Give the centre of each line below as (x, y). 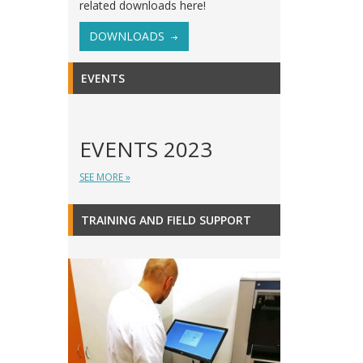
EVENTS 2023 (145, 149)
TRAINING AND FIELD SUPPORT (166, 220)
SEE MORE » (105, 177)
